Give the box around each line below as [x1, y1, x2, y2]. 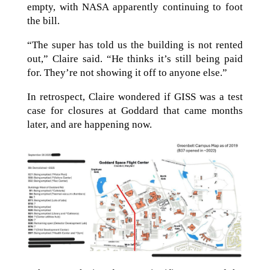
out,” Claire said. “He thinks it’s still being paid [27, 52, 243, 64]
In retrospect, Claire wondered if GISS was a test [27, 90, 243, 102]
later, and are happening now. [27, 118, 152, 130]
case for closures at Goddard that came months [27, 104, 243, 116]
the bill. [27, 14, 60, 27]
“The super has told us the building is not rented [27, 39, 243, 51]
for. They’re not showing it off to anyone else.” [27, 66, 227, 78]
